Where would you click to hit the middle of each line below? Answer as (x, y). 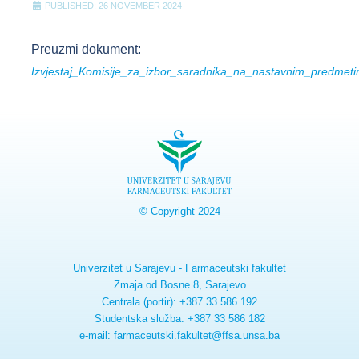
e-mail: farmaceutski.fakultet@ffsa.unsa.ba (179, 335)
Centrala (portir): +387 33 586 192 (179, 302)
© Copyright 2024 (179, 211)
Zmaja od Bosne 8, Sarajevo (179, 285)
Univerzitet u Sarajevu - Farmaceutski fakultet (179, 268)
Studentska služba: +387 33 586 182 (179, 319)
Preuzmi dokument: (86, 49)
